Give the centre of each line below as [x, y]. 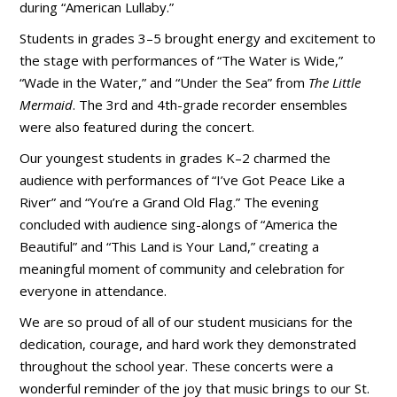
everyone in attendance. [93, 290]
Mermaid [47, 104]
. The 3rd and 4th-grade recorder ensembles [210, 104]
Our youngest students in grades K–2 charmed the [175, 157]
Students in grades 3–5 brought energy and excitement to [198, 38]
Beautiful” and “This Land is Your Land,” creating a [170, 246]
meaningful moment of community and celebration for [183, 268]
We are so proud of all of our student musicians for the [187, 321]
